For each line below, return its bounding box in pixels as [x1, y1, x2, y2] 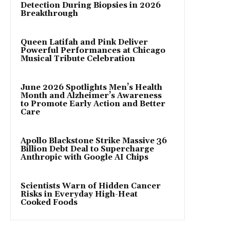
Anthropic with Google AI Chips [21, 152, 148, 162]
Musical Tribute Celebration [21, 53, 135, 64]
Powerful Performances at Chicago [21, 45, 165, 55]
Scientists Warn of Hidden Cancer [21, 181, 161, 191]
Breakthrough [21, 8, 78, 18]
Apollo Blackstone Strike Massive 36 [21, 136, 167, 146]
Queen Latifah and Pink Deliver [21, 37, 148, 47]
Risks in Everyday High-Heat [21, 189, 138, 199]
